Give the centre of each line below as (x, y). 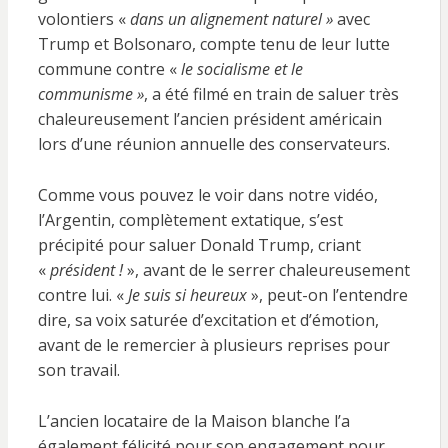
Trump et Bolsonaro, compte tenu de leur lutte (213, 44)
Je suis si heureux (189, 295)
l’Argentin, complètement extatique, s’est (190, 220)
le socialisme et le (239, 69)
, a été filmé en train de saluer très (271, 94)
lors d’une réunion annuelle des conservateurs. (213, 144)
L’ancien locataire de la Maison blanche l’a (193, 421)
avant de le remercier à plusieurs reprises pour (213, 345)
